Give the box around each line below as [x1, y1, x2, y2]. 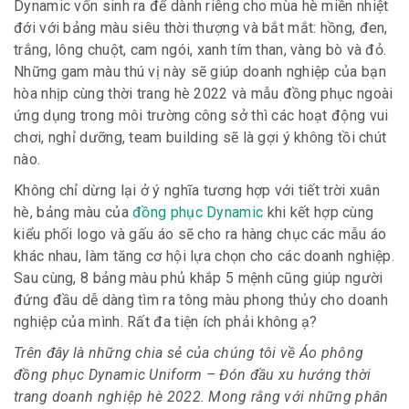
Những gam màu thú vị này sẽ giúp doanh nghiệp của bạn [14, 62, 386, 80]
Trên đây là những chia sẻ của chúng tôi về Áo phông [14, 343, 364, 362]
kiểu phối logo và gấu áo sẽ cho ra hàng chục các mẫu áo [14, 225, 387, 243]
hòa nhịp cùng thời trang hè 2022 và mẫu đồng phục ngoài [14, 84, 393, 102]
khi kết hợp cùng [263, 203, 374, 221]
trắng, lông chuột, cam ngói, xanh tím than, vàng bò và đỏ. [14, 40, 387, 58]
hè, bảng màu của [14, 203, 133, 221]
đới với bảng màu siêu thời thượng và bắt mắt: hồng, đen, [14, 18, 388, 37]
